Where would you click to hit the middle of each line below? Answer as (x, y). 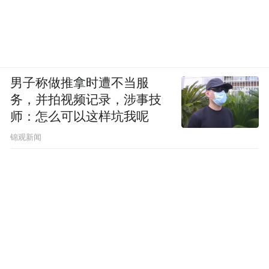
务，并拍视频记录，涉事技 (86, 100)
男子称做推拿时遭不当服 (80, 83)
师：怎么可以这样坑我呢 (80, 117)
